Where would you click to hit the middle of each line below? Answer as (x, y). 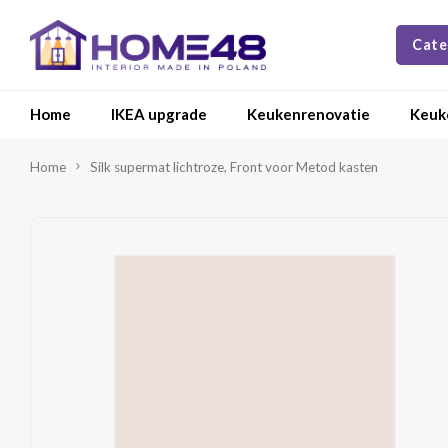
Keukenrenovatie (308, 114)
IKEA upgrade (159, 114)
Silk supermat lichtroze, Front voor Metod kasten (234, 167)
